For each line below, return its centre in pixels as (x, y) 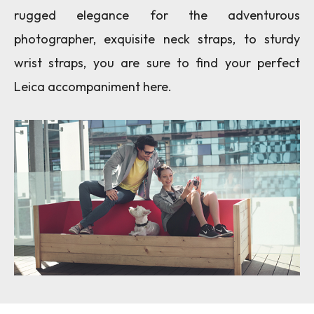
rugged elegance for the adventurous (157, 15)
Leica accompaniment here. (93, 87)
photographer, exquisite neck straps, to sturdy (157, 39)
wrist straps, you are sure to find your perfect (157, 63)
